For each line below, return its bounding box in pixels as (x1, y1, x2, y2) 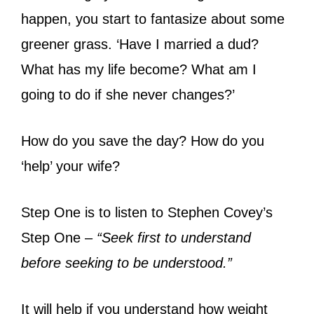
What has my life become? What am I (21, 61, 257, 77)
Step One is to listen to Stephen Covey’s (21, 204, 273, 220)
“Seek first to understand (97, 229, 251, 245)
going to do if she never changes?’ (21, 86, 235, 102)
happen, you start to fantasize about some (21, 11, 285, 27)
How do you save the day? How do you (21, 132, 264, 149)
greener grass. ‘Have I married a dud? (21, 36, 259, 52)
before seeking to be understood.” (21, 254, 232, 271)
